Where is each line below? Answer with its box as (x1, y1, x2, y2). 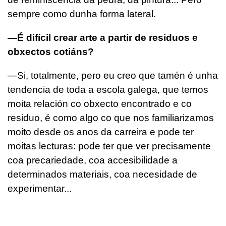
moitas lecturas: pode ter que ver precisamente (8, 140, 211, 151)
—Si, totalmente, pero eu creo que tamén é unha (8, 70, 218, 81)
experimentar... (8, 183, 72, 194)
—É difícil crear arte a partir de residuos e (8, 32, 198, 43)
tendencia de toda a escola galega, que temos (8, 84, 208, 95)
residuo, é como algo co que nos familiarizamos (8, 112, 214, 123)
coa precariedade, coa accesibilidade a (8, 154, 178, 165)
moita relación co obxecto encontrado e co (8, 98, 192, 109)
